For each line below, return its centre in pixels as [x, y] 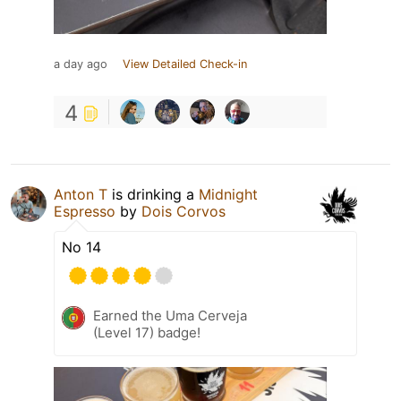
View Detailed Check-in [185, 64]
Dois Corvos [183, 211]
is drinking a [153, 194]
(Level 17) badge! [147, 332]
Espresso [85, 211]
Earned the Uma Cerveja [170, 315]
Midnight [228, 194]
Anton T [81, 194]
